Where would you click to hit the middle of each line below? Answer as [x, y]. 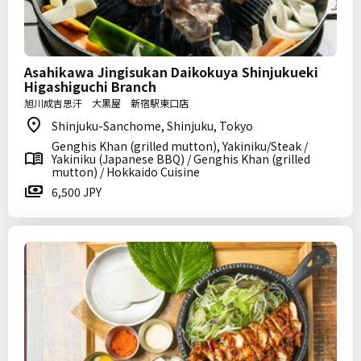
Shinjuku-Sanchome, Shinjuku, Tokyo [152, 126]
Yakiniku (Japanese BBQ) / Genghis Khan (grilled [181, 159]
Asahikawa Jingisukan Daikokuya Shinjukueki [171, 72]
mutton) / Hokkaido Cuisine [126, 172]
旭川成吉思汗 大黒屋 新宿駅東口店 [106, 103]
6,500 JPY [77, 192]
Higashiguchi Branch [90, 86]
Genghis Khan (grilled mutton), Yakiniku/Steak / [180, 146]
